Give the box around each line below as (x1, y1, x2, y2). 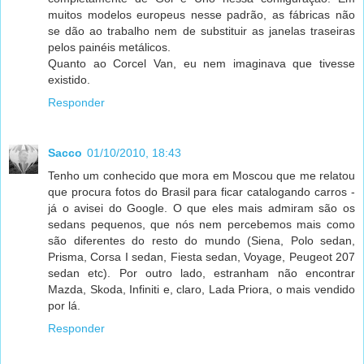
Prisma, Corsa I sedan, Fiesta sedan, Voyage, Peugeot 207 (48, 249, 355, 263)
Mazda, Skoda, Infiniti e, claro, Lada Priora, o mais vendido (48, 282, 355, 296)
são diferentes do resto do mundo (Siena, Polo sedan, (48, 233, 355, 247)
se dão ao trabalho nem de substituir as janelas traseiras (48, 24, 355, 37)
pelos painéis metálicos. (48, 40, 171, 54)
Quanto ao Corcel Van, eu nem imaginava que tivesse (48, 56, 355, 70)
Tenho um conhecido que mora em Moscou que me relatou (48, 168, 355, 182)
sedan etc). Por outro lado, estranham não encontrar (48, 266, 355, 279)
